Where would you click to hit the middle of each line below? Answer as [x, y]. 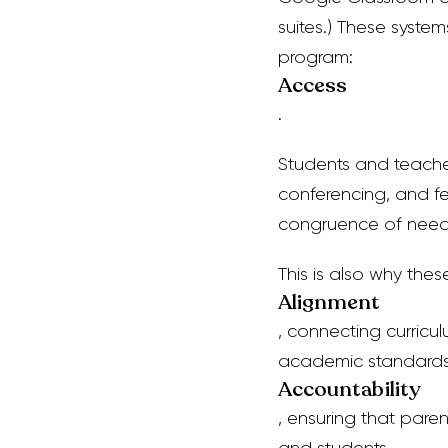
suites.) [305, 27]
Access [313, 85]
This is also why [340, 274]
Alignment [329, 302]
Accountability [349, 389]
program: [315, 57]
